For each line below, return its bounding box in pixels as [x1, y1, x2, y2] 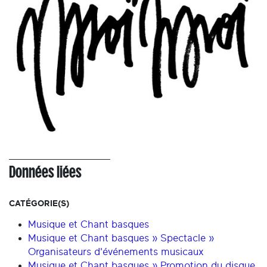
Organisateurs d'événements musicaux [28, 247, 204, 257]
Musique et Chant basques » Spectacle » [28, 233, 214, 244]
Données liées [9, 164, 82, 181]
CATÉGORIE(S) [9, 199, 69, 209]
